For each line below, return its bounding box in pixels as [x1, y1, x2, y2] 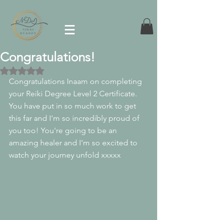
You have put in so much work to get [9, 101, 138, 111]
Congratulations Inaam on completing [9, 77, 144, 86]
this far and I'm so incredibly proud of [9, 113, 141, 123]
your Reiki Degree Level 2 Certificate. [9, 89, 139, 99]
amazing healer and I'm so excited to [9, 138, 139, 148]
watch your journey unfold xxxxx [9, 150, 121, 160]
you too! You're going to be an [9, 126, 119, 136]
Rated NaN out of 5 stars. [22, 65, 100, 75]
